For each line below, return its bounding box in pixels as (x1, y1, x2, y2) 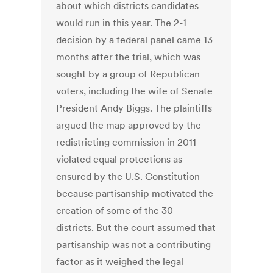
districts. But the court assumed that (56, 221, 216, 234)
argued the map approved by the (56, 119, 202, 132)
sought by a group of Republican (56, 68, 200, 80)
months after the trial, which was (56, 51, 201, 63)
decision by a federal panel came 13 (56, 34, 213, 46)
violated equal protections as (56, 153, 183, 166)
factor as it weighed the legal (56, 255, 184, 268)
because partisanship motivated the (56, 187, 214, 200)
